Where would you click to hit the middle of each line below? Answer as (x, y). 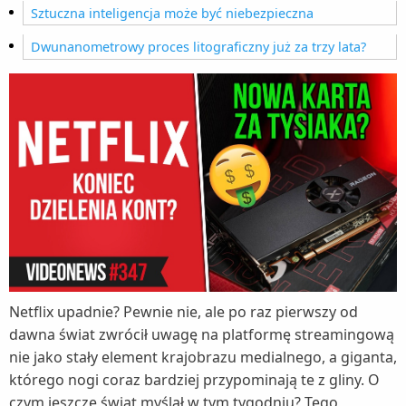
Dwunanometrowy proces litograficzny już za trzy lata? (198, 47)
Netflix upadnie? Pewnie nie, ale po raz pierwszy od (184, 311)
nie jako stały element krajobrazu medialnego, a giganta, (203, 357)
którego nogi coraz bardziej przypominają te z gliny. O (194, 379)
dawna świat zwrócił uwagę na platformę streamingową (202, 334)
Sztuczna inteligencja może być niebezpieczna (172, 13)
